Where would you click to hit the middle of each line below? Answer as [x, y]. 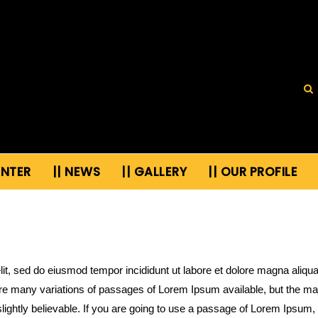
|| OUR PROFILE [253, 172]
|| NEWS [76, 172]
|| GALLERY [154, 172]
